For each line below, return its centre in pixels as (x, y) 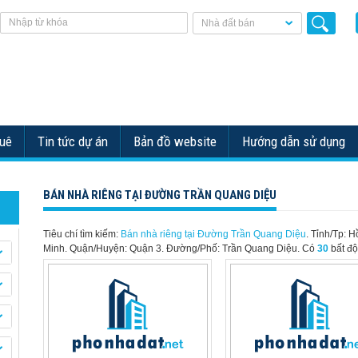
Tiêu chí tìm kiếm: (82, 234)
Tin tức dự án (73, 141)
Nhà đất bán (228, 23)
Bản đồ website (175, 141)
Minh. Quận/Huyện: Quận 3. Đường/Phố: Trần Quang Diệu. (173, 249)
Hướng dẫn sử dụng (294, 141)
